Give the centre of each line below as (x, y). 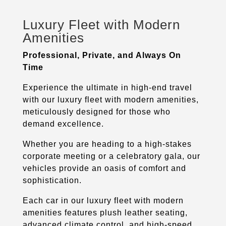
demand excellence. (63, 124)
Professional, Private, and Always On (102, 55)
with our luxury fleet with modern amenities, (110, 99)
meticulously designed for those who (96, 111)
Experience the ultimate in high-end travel (107, 87)
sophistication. (52, 180)
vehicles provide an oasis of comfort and (104, 168)
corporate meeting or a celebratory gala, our (111, 156)
